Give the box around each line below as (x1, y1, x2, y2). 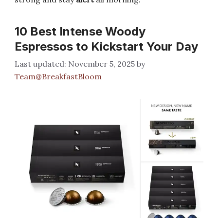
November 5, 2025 (68, 59, 135, 69)
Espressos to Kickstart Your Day (15, 39, 198, 54)
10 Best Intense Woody (15, 24, 145, 38)
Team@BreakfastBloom (15, 72, 102, 81)
